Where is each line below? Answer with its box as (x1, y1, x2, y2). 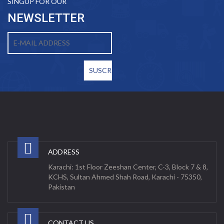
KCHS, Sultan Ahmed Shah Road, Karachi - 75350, (48, 172, 202, 181)
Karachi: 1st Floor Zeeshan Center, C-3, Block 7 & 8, (48, 162, 208, 171)
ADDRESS (48, 147, 79, 156)
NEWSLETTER (7, 11, 84, 25)
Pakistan (48, 182, 75, 191)
